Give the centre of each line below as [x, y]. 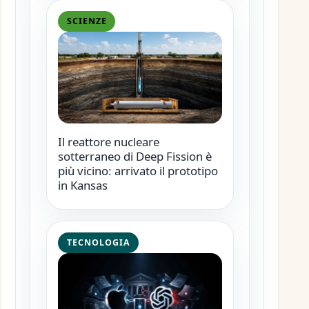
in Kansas [82, 186]
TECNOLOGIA [98, 243]
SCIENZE [87, 21]
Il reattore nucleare [108, 142]
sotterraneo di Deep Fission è [134, 157]
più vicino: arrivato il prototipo [138, 171]
